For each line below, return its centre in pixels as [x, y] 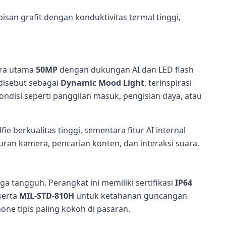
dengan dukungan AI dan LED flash [126, 70]
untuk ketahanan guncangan [131, 196]
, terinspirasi [168, 83]
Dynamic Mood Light [102, 83]
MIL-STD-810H [47, 196]
